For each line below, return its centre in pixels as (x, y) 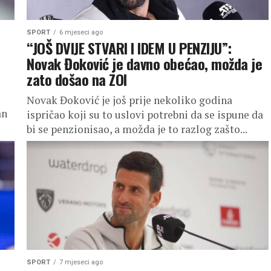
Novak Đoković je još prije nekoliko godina (129, 100)
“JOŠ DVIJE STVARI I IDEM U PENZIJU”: (129, 48)
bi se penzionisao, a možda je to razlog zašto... (137, 129)
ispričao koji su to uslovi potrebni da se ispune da (145, 115)
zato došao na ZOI (77, 79)
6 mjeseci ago (81, 32)
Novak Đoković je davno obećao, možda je (145, 64)
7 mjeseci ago (81, 262)
